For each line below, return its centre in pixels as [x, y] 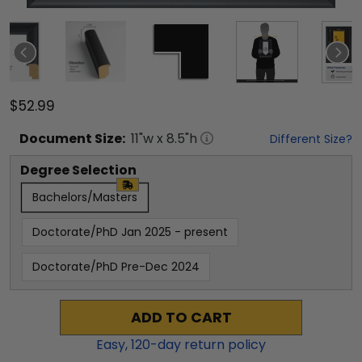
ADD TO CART [181, 318]
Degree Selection [78, 170]
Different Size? [311, 139]
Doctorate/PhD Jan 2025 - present [130, 232]
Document [56, 139]
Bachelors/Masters [85, 198]
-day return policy [208, 345]
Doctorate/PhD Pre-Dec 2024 [116, 267]
